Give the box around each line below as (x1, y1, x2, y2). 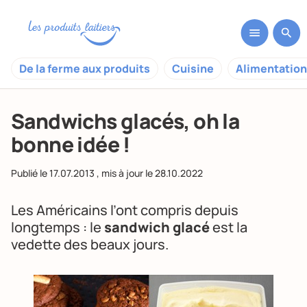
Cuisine (172, 61, 214, 76)
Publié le (11, 167, 49, 180)
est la (210, 218, 247, 236)
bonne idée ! (11, 130, 130, 158)
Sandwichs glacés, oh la (11, 107, 240, 135)
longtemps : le (11, 218, 104, 236)
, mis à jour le (95, 167, 155, 180)
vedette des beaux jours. (11, 235, 169, 254)
